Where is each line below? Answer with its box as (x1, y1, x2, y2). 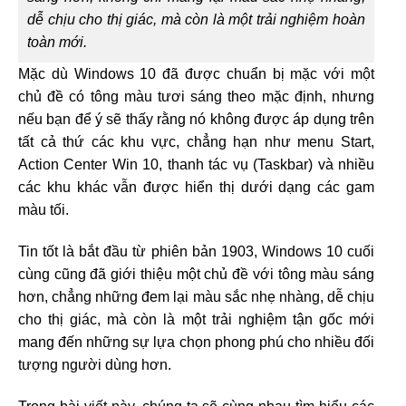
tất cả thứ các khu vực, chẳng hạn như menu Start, (18, 134, 374, 150)
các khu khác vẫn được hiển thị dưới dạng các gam (18, 179, 374, 196)
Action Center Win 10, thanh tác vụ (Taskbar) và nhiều (18, 157, 374, 173)
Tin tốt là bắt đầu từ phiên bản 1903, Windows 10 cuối (18, 244, 374, 260)
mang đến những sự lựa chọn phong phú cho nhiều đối (18, 334, 374, 351)
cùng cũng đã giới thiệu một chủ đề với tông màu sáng (18, 266, 374, 283)
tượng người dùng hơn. (18, 357, 171, 373)
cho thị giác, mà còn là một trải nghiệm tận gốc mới (18, 312, 374, 328)
